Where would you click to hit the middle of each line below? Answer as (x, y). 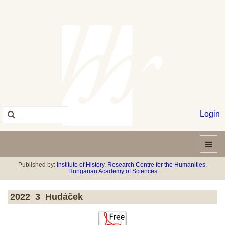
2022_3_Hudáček (46, 197)
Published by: (37, 165)
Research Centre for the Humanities (156, 165)
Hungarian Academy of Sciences (113, 171)
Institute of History (81, 165)
